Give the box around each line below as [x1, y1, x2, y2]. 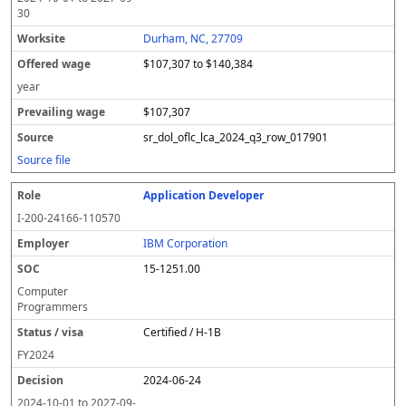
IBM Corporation [143, 236, 228, 251]
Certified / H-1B [143, 324, 222, 340]
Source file [17, 152, 71, 168]
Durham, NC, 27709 [143, 31, 244, 46]
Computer [17, 284, 68, 299]
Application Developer [143, 188, 265, 203]
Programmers [17, 299, 88, 314]
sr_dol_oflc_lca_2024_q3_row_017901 [143, 130, 329, 145]
